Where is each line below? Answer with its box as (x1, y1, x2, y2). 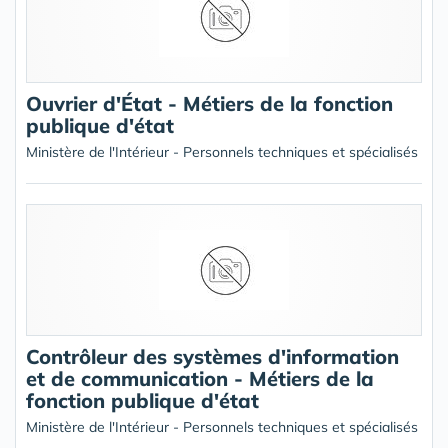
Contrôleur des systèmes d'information (26, 344, 399, 369)
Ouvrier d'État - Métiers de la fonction (26, 91, 393, 116)
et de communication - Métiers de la (26, 366, 374, 391)
